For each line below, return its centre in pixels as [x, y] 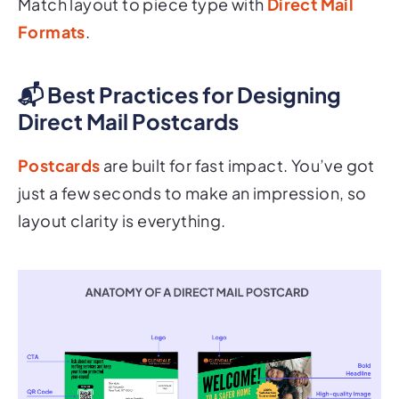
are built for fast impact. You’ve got [237, 142]
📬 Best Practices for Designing [179, 71]
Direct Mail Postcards [128, 98]
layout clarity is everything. [122, 197]
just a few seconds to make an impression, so [192, 169]
